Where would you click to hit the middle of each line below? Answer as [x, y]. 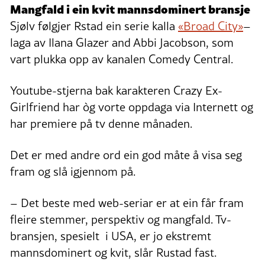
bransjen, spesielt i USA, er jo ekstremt [111, 236]
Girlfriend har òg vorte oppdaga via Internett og [132, 107]
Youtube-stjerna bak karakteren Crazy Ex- [116, 91]
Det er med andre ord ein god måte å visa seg [126, 155]
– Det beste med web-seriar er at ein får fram [127, 203]
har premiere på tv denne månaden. [101, 124]
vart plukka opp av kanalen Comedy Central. [122, 59]
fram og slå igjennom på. [73, 172]
